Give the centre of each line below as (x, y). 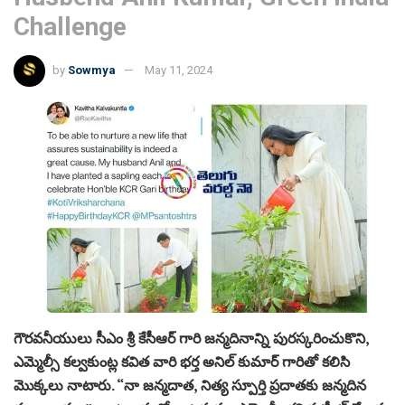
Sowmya (92, 70)
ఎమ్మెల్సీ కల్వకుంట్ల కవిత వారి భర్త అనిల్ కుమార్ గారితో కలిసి (182, 362)
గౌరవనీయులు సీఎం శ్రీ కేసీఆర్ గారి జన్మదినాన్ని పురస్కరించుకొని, (191, 339)
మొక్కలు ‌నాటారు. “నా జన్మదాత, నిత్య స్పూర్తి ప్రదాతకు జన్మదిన (190, 386)
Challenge (70, 26)
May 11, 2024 (179, 70)
